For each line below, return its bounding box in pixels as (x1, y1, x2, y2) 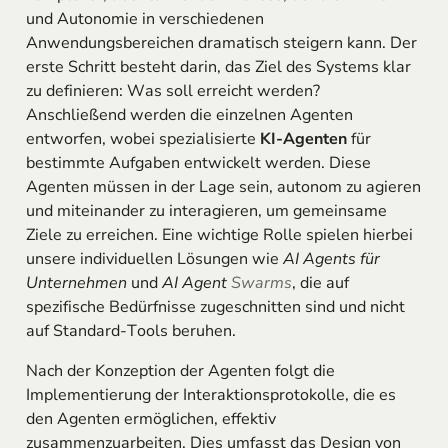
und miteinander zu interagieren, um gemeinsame (25, 200, 387, 223)
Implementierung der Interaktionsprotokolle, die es (25, 384, 396, 407)
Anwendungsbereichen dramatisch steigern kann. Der (25, 32, 417, 55)
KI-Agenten (259, 128, 347, 151)
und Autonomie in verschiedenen (25, 8, 264, 31)
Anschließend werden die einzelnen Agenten (25, 104, 353, 127)
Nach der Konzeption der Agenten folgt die (25, 360, 335, 383)
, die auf (291, 272, 349, 295)
